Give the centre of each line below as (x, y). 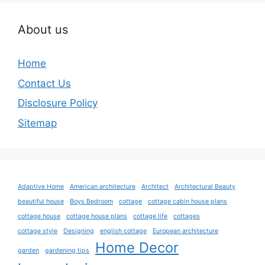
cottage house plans (97, 216)
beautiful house (41, 201)
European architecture (185, 231)
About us (43, 30)
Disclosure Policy (58, 103)
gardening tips (67, 250)
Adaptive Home (41, 186)
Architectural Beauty (205, 186)
